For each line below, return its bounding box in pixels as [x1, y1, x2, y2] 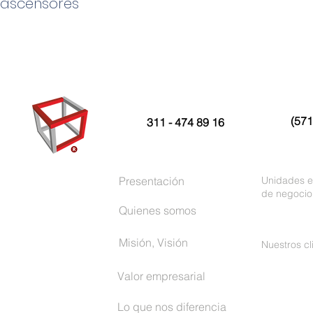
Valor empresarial [117, 269, 205, 283]
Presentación [119, 174, 184, 188]
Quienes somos [119, 203, 196, 217]
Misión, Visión [119, 235, 188, 249]
